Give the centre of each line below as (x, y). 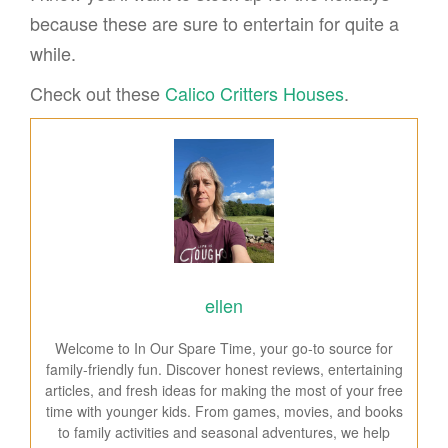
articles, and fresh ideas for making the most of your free (224, 389)
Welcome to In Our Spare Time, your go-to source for (224, 347)
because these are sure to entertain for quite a (214, 23)
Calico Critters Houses (254, 93)
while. (53, 53)
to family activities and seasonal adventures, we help (224, 431)
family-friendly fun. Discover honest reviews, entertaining (224, 368)
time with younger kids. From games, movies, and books (224, 410)
